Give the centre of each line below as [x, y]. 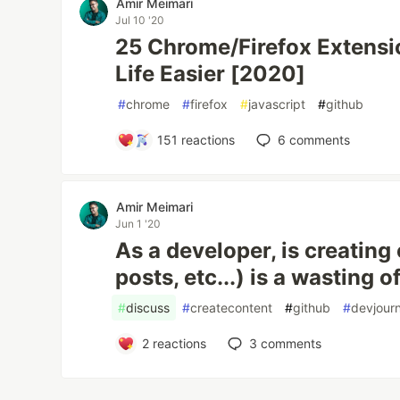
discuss [148, 308]
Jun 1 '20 [138, 224]
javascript [277, 104]
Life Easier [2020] [211, 74]
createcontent [232, 308]
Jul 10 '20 [140, 20]
